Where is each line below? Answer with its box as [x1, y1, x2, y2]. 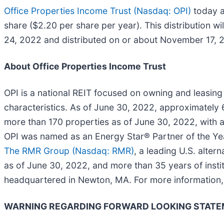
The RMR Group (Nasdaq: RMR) [4, 145, 134, 156]
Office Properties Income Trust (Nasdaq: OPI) [4, 5, 191, 16]
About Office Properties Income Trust [4, 60, 166, 71]
